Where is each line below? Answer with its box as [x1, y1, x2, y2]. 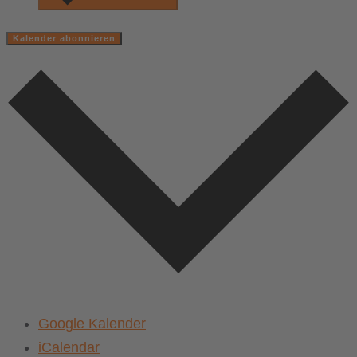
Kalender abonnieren [13, 33, 116, 44]
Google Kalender [38, 315, 146, 331]
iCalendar [38, 339, 100, 355]
